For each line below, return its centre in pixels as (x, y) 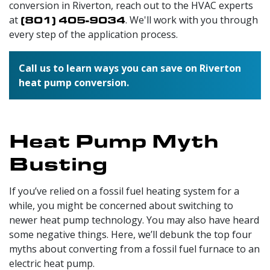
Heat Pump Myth (114, 140)
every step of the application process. (93, 34)
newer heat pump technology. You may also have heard (134, 220)
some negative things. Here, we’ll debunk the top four (130, 234)
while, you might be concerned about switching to (121, 205)
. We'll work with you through (192, 20)
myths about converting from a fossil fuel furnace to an (134, 249)
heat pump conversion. (74, 82)
